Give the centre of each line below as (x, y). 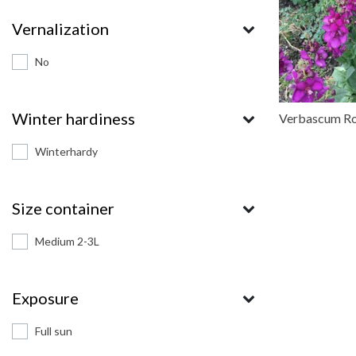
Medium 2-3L (67, 241)
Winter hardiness (74, 118)
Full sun (54, 331)
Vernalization (60, 29)
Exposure (45, 298)
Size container (63, 208)
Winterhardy (66, 151)
